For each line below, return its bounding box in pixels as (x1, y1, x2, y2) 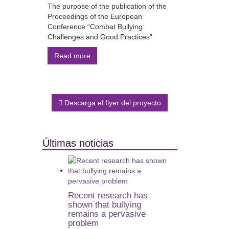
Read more (54, 52, 90, 60)
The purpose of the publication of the (47, 2, 167, 10)
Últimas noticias (42, 138, 113, 149)
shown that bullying (67, 200, 141, 210)
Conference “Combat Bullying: (47, 22, 145, 31)
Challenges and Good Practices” (47, 33, 152, 41)
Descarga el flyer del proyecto (62, 99, 162, 107)
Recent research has (67, 191, 148, 200)
